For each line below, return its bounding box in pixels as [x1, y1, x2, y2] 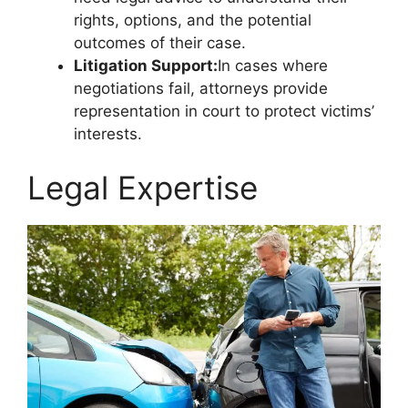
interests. [74, 124, 142, 143]
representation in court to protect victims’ [74, 101, 374, 120]
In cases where [218, 56, 328, 75]
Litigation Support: [74, 56, 218, 75]
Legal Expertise [27, 168, 258, 207]
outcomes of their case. [74, 33, 246, 52]
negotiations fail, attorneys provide [74, 78, 328, 97]
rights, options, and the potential [74, 10, 311, 29]
